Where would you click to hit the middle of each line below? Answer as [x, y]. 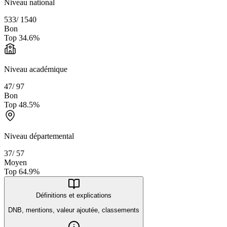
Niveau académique [36, 69]
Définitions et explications [74, 196]
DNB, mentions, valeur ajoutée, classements [74, 210]
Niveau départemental [39, 136]
